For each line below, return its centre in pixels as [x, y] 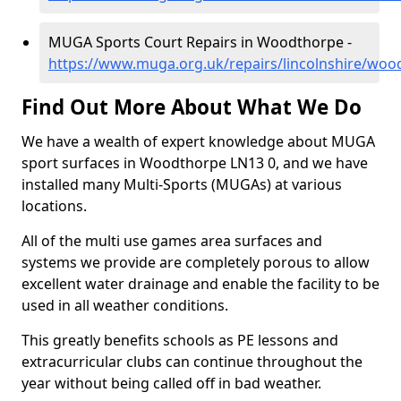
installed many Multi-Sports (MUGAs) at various [182, 184]
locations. [54, 206]
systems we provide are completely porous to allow [196, 262]
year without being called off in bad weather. [171, 383]
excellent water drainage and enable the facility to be [200, 284]
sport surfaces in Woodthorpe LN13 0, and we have [195, 163]
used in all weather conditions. [125, 305]
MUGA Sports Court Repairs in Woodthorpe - [200, 42]
